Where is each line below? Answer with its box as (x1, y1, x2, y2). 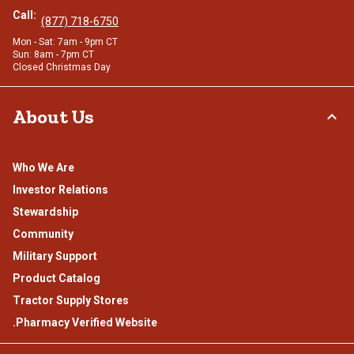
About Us (13, 105, 94, 129)
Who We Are (13, 161, 74, 175)
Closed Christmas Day (13, 62, 111, 73)
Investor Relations (13, 183, 108, 197)
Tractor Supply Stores (13, 294, 129, 307)
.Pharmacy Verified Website (13, 316, 157, 330)
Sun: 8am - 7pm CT (13, 49, 94, 61)
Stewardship (13, 205, 78, 219)
